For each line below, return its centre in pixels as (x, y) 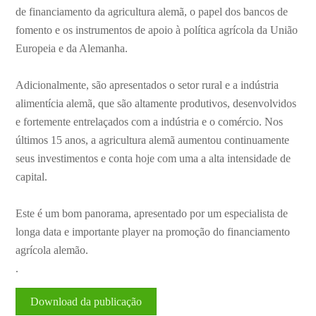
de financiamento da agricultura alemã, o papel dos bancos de (152, 12)
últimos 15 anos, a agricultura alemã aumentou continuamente (153, 140)
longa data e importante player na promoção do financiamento (153, 232)
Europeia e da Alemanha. (72, 49)
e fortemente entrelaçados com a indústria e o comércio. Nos (150, 122)
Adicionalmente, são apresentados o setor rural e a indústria (147, 85)
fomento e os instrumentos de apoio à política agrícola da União (157, 30)
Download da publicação (86, 302)
